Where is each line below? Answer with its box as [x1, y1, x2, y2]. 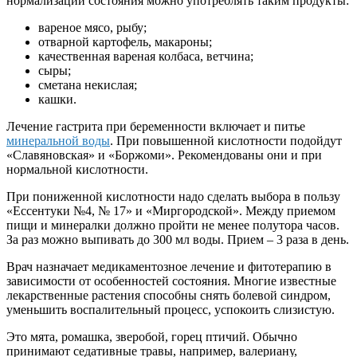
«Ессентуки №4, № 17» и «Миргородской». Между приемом [6, 203, 335, 218]
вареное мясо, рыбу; [38, 20, 147, 34]
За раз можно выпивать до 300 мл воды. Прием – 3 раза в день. [6, 232, 349, 246]
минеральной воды [6, 133, 110, 147]
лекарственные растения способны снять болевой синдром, [6, 288, 331, 302]
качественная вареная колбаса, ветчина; [38, 49, 253, 63]
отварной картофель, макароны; [38, 34, 212, 49]
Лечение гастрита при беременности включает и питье [6, 119, 305, 133]
